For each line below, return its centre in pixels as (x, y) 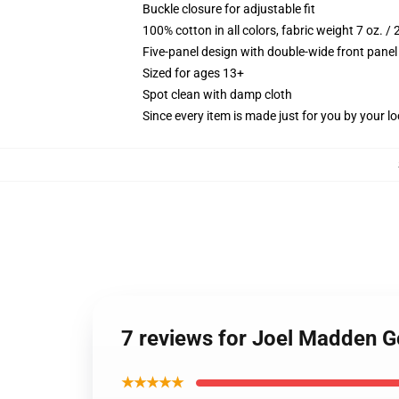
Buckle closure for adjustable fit (229, 9)
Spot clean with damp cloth (217, 94)
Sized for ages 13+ (193, 73)
